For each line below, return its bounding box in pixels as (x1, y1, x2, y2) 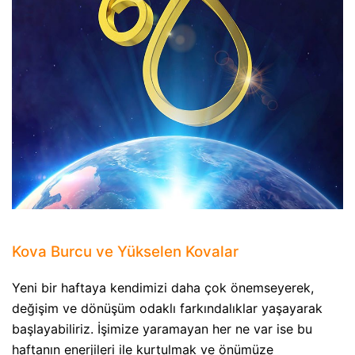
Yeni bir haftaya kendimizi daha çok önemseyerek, (12, 279, 314, 296)
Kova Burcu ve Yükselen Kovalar (12, 242, 239, 261)
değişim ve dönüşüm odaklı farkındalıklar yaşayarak (12, 300, 323, 316)
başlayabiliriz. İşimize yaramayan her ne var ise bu (12, 320, 312, 337)
